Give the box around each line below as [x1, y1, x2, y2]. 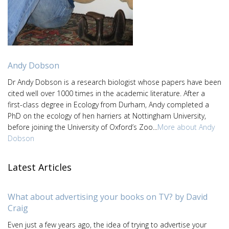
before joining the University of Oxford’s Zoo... [8, 122, 157, 132]
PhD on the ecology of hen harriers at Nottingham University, [8, 110, 206, 121]
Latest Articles [8, 161, 72, 173]
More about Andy [157, 122, 215, 132]
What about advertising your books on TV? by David [8, 191, 208, 202]
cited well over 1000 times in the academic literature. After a [8, 88, 205, 98]
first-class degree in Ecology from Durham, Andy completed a [8, 99, 209, 109]
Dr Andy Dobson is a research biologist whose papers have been [8, 77, 221, 87]
